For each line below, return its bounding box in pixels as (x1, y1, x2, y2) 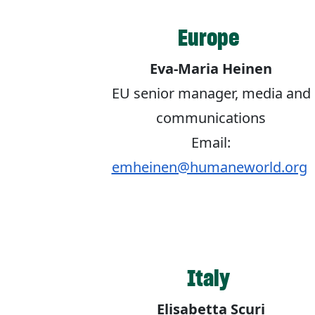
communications (156, 108, 266, 128)
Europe (178, 23, 244, 53)
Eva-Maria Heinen (150, 59, 272, 79)
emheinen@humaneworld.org (111, 157, 307, 177)
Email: (191, 133, 231, 153)
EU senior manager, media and (111, 84, 311, 103)
